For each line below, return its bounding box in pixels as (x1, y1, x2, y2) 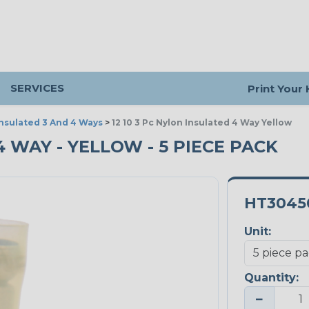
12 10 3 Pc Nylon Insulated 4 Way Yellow (112, 117, 292, 128)
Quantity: (243, 271, 299, 285)
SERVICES (10, 81, 64, 94)
